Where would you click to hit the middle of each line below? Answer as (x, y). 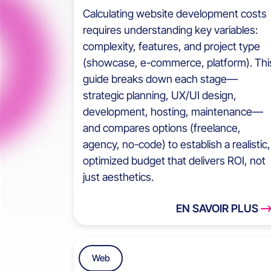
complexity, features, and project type (171, 47)
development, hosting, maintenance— (173, 112)
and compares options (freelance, (162, 128)
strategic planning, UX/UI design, (160, 96)
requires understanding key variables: (170, 30)
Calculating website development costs (175, 14)
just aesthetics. (118, 177)
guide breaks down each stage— (160, 79)
